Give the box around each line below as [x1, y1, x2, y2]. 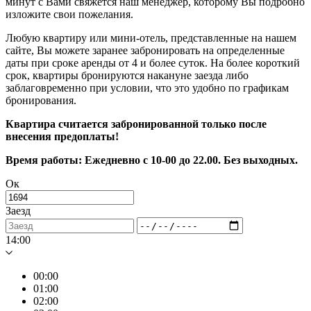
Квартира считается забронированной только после [6, 118, 267, 131]
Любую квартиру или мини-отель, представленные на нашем [6, 32, 296, 44]
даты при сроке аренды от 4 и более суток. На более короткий [6, 57, 300, 69]
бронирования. [6, 94, 76, 107]
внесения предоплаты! [6, 131, 119, 143]
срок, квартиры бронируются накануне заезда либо [6, 69, 249, 82]
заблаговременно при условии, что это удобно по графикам [6, 82, 289, 94]
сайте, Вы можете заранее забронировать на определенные [6, 44, 285, 57]
